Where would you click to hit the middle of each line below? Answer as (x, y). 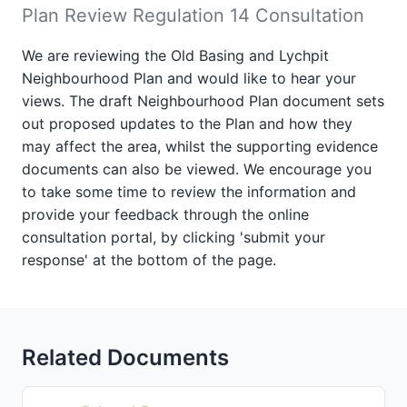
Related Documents (125, 357)
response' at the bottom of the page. (149, 260)
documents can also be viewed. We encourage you (197, 169)
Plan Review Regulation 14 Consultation (193, 15)
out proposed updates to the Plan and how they (187, 124)
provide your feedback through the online (165, 214)
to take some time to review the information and (189, 192)
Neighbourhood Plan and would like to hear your (189, 78)
